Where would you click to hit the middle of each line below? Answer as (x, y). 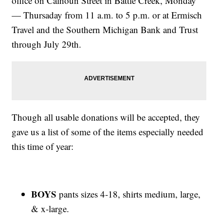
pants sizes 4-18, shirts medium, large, (129, 194)
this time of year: (43, 146)
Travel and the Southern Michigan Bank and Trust (105, 30)
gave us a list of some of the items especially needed (108, 132)
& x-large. (50, 209)
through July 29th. (47, 44)
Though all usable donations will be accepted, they (106, 117)
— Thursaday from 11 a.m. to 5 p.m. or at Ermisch (107, 15)
